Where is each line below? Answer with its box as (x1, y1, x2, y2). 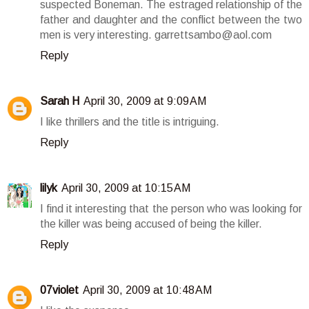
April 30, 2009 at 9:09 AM (83, 94, 206, 107)
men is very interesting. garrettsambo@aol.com (40, 28, 272, 41)
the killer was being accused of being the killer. (40, 217, 262, 230)
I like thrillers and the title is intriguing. (40, 115, 219, 128)
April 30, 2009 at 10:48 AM (83, 283, 212, 296)
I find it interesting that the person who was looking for (40, 202, 302, 215)
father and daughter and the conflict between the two (40, 13, 302, 26)
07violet (40, 283, 79, 296)
